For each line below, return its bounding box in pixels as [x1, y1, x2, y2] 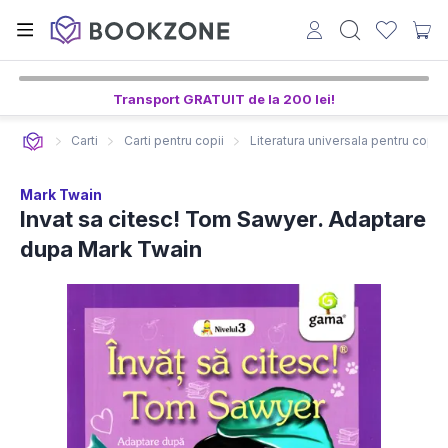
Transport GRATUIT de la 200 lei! [113, 90, 335, 107]
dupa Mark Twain [20, 236, 202, 262]
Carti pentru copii [124, 133, 224, 148]
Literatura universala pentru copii [250, 133, 441, 148]
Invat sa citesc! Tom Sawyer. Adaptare [20, 206, 426, 232]
